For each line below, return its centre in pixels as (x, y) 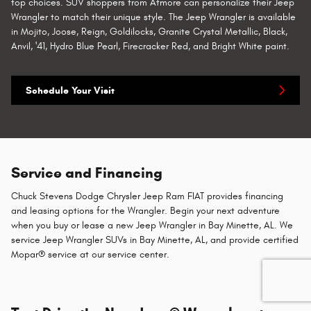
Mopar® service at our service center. (90, 255)
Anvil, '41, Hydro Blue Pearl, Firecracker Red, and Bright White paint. (150, 47)
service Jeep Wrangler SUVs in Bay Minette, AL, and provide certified (155, 240)
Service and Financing (87, 173)
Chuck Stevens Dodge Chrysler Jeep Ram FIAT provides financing (147, 196)
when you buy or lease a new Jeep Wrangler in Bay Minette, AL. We (152, 226)
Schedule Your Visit (70, 90)
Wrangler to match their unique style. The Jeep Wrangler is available (153, 17)
